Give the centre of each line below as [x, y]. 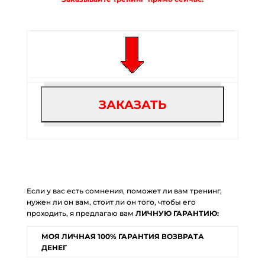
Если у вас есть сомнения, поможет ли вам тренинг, [124, 191]
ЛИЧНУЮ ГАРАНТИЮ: [177, 214]
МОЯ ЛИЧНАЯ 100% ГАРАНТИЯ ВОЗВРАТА [122, 237]
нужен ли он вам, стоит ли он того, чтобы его [111, 202]
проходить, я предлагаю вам [81, 214]
